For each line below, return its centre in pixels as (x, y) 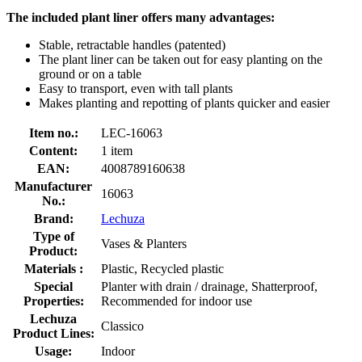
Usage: (53, 351)
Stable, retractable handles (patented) (132, 44)
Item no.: (53, 133)
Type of (53, 236)
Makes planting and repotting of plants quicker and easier (184, 103)
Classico (122, 326)
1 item (117, 150)
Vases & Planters (144, 243)
